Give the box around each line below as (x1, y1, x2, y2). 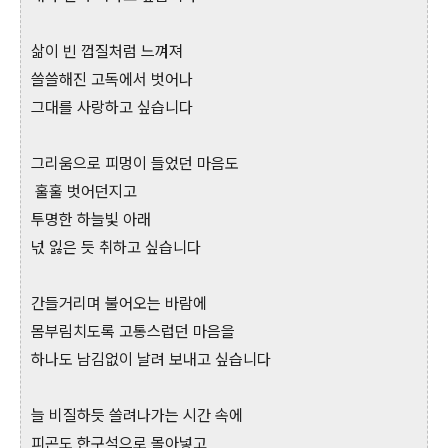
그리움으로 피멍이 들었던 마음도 (31, 154, 239, 174)
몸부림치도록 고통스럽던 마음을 (31, 322, 239, 342)
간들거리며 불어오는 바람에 (31, 294, 211, 314)
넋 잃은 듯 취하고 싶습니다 (31, 238, 205, 258)
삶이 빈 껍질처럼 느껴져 (31, 42, 187, 62)
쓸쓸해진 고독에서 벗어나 (31, 70, 197, 90)
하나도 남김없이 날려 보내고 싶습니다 (31, 350, 275, 370)
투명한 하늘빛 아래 (31, 210, 155, 230)
